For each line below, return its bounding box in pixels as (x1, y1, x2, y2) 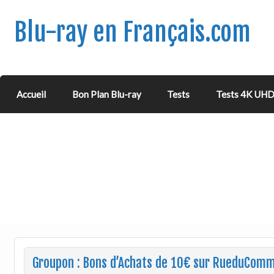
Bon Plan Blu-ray (72, 89, 141, 100)
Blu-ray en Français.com (13, 16, 251, 48)
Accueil (17, 89, 46, 100)
